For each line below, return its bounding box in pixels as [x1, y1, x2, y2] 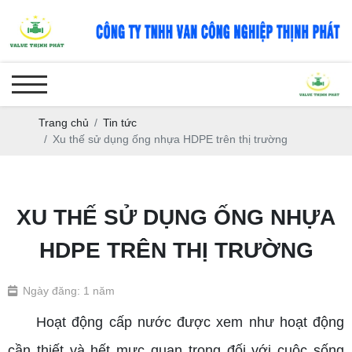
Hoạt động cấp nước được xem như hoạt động [8, 313, 344, 330]
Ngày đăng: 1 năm [23, 284, 115, 298]
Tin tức [103, 115, 137, 129]
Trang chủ [38, 115, 89, 129]
